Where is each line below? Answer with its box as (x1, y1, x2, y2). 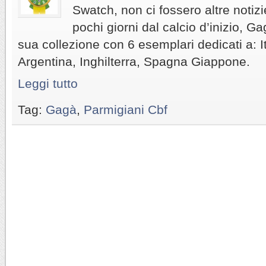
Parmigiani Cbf (84, 102, 167, 116)
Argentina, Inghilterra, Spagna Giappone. (18, 54, 250, 68)
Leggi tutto (18, 76, 78, 90)
